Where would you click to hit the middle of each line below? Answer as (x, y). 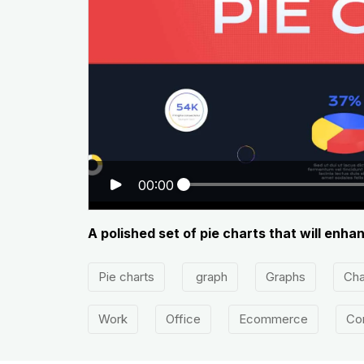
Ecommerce (273, 319)
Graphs (285, 277)
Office (183, 319)
